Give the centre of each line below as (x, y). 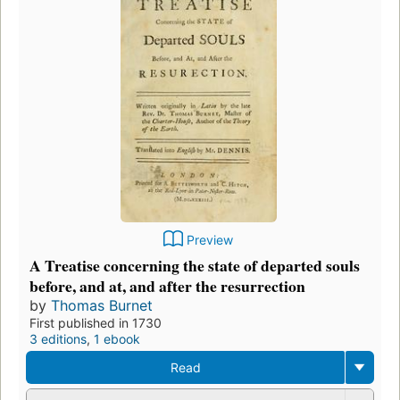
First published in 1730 (96, 323)
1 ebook (117, 339)
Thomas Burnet (102, 306)
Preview (210, 240)
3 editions (58, 339)
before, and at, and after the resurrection (167, 286)
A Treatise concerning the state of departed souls (195, 266)
